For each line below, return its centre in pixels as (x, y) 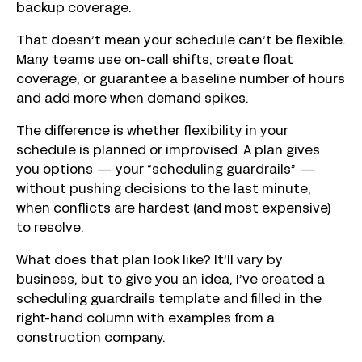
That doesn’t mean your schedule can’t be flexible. (181, 42)
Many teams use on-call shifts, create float (155, 61)
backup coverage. (74, 9)
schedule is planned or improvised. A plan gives (168, 152)
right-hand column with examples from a (145, 320)
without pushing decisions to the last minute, (164, 190)
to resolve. (50, 229)
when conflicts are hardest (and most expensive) (174, 210)
